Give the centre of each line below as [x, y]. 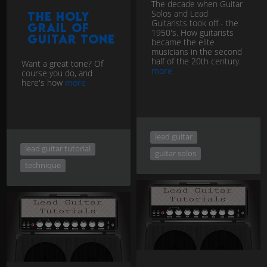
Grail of [58, 27]
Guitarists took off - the [195, 23]
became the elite [183, 42]
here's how [43, 82]
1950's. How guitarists [193, 32]
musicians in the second [197, 51]
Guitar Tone [71, 39]
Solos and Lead [180, 13]
